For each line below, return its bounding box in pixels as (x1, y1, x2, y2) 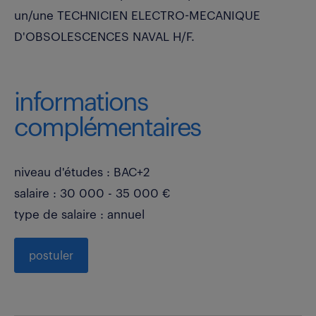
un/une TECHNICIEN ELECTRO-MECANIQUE (14, 9, 260, 22)
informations (14, 90, 147, 116)
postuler (29, 250, 73, 262)
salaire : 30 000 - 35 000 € (14, 187, 170, 200)
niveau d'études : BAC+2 (14, 166, 150, 178)
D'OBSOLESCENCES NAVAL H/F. (14, 30, 195, 43)
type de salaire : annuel (14, 208, 145, 221)
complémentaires (14, 115, 200, 141)
